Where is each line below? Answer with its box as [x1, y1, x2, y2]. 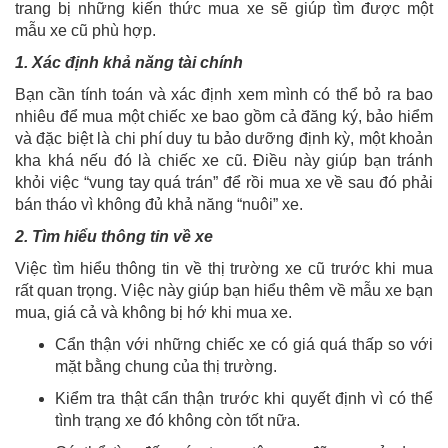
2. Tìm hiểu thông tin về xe [15, 228, 213, 246]
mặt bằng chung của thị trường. [55, 358, 277, 376]
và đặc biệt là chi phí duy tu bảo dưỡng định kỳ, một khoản [15, 130, 433, 148]
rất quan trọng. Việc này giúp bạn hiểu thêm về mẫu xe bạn [15, 282, 433, 300]
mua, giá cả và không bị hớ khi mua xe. [15, 304, 292, 322]
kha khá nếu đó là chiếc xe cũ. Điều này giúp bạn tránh [15, 152, 433, 170]
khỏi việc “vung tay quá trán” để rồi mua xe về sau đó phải [15, 174, 433, 192]
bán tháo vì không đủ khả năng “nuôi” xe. [15, 196, 303, 214]
